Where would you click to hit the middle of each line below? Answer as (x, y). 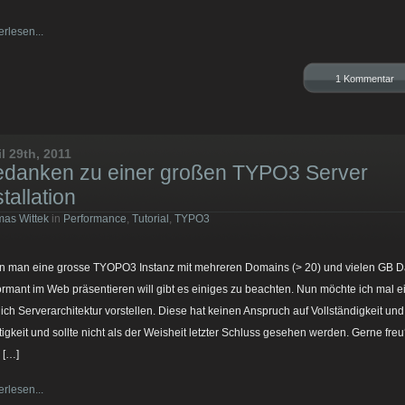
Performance (95, 219)
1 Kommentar (365, 79)
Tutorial (151, 219)
